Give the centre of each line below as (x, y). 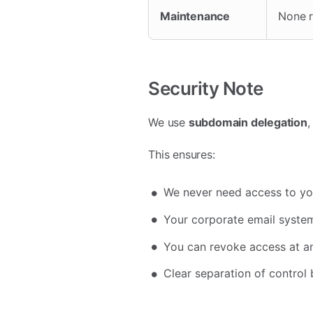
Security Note (206, 88)
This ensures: (182, 154)
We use (168, 122)
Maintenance (195, 16)
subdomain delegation (248, 122)
